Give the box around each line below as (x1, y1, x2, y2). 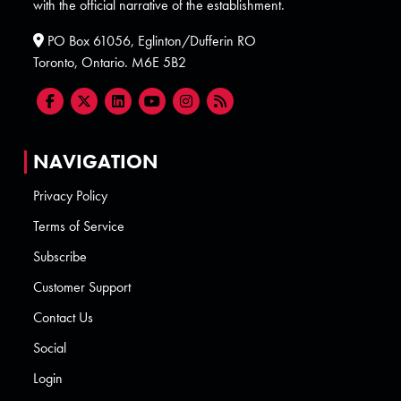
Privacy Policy (33, 186, 108, 206)
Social (33, 338, 67, 358)
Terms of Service (33, 217, 125, 236)
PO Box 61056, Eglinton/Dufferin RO (44, 31, 257, 51)
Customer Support (33, 277, 132, 297)
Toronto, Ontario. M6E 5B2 (33, 53, 187, 73)
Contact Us (33, 308, 94, 328)
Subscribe (33, 247, 88, 267)
